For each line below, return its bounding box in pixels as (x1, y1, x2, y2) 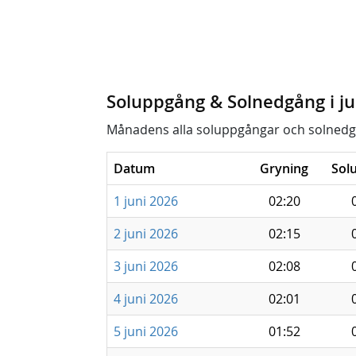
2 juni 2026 (114, 225, 178, 242)
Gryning (260, 160, 308, 177)
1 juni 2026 (114, 192, 178, 210)
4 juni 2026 (114, 290, 178, 308)
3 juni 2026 (114, 257, 178, 275)
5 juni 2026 (114, 323, 178, 340)
